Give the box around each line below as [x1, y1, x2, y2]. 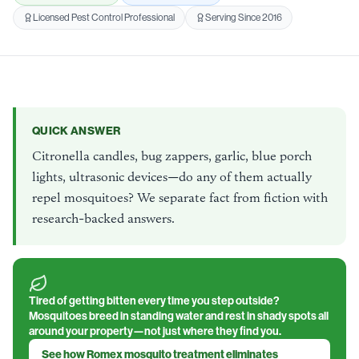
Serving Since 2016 [205, 12, 282, 23]
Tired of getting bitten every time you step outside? [29, 294, 280, 308]
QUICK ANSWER [32, 124, 121, 138]
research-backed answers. [32, 211, 175, 226]
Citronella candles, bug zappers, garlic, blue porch [32, 148, 312, 163]
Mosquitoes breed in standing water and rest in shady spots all [29, 309, 329, 323]
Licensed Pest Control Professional [33, 12, 175, 23]
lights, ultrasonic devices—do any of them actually [32, 169, 312, 184]
